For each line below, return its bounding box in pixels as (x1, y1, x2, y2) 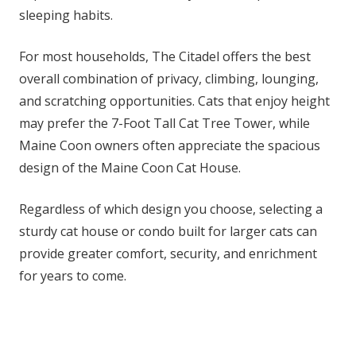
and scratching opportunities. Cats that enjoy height (19, 92, 330, 110)
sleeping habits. (19, 6, 113, 24)
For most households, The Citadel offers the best (19, 48, 311, 65)
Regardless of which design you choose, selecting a (19, 200, 323, 218)
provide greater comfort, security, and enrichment (19, 245, 317, 262)
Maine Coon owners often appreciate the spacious (19, 137, 320, 154)
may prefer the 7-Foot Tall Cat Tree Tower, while (19, 114, 310, 132)
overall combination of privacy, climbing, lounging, (19, 70, 319, 87)
